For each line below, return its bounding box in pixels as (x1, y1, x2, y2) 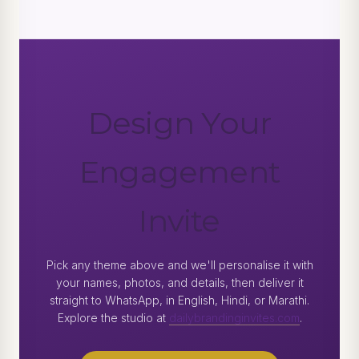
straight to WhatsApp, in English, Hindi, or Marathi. (50, 293, 309, 308)
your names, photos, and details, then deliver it (55, 276, 304, 290)
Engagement (79, 153, 280, 192)
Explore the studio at (57, 311, 169, 325)
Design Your (87, 104, 272, 143)
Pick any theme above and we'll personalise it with (46, 258, 313, 272)
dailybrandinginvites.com (168, 311, 300, 325)
